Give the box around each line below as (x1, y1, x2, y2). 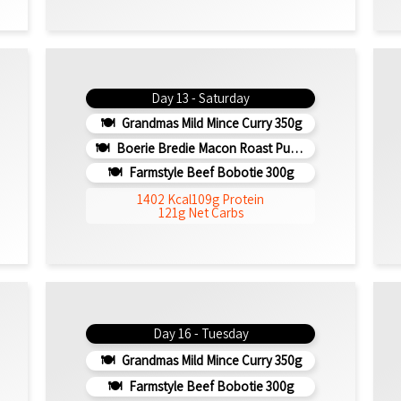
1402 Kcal (137, 190, 192, 208)
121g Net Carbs (158, 203, 243, 221)
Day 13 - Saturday (151, 90, 250, 107)
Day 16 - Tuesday (152, 325, 249, 343)
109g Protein (192, 190, 264, 208)
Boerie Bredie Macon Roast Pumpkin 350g (113, 139, 290, 157)
